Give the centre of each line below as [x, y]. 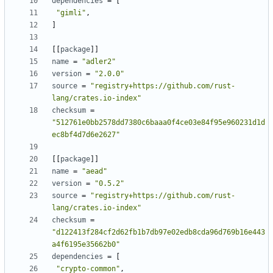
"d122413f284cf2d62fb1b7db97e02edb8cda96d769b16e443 [158, 232]
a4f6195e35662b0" [86, 245]
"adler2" [99, 62]
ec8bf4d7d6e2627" [86, 135]
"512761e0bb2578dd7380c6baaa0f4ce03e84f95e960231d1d [158, 123]
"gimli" [71, 13]
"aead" [94, 172]
